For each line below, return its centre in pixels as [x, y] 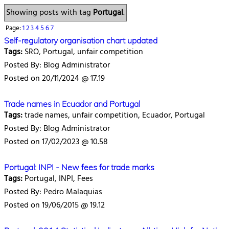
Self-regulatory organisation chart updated [81, 40]
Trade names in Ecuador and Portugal [72, 104]
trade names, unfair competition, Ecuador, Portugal [114, 116]
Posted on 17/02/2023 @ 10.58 [56, 142]
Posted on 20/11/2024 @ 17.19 [54, 79]
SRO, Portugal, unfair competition [83, 52]
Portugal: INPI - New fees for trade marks [79, 167]
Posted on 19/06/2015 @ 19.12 [54, 205]
